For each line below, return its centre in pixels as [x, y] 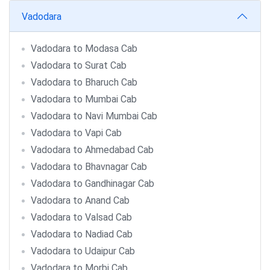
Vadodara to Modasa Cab [84, 49]
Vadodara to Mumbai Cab [84, 99]
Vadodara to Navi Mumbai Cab [94, 116]
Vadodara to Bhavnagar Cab [89, 167]
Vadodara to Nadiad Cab [82, 234]
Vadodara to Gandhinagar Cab [93, 184]
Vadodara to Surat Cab [79, 65]
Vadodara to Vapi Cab [76, 133]
